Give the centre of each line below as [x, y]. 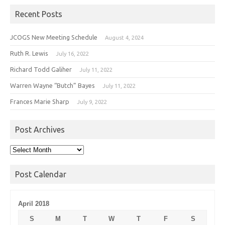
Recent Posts [39, 14]
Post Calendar [41, 174]
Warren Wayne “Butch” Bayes [52, 85]
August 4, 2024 [124, 37]
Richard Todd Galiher [41, 69]
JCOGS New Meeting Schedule [54, 37]
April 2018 [34, 203]
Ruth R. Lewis [29, 53]
